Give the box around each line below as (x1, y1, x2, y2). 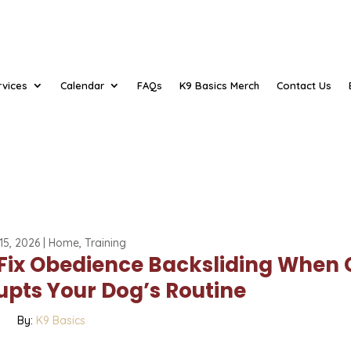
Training (85, 235, 127, 250)
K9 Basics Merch (179, 79, 260, 92)
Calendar (60, 79, 105, 92)
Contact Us (277, 79, 332, 92)
